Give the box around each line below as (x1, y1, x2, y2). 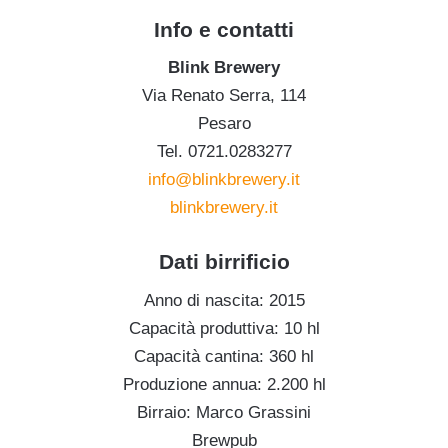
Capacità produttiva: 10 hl (128, 318, 320, 338)
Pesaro (197, 114, 251, 134)
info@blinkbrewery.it (148, 170, 300, 190)
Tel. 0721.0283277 (156, 142, 292, 162)
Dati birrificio (158, 250, 290, 274)
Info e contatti (154, 17, 294, 41)
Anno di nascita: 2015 (143, 290, 305, 310)
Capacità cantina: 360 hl (134, 346, 314, 366)
